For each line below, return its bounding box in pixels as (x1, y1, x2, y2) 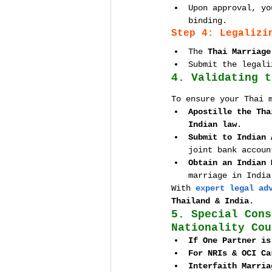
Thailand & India (171, 196, 249, 206)
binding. (188, 16, 227, 25)
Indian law (188, 120, 237, 129)
